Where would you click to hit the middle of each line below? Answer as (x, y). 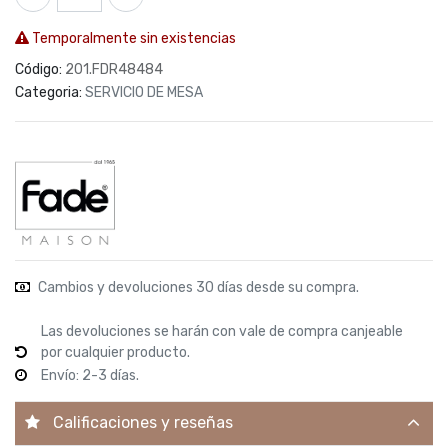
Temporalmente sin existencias (132, 38)
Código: (38, 69)
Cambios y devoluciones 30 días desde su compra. (197, 287)
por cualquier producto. (117, 352)
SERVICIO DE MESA (144, 92)
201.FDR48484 (114, 69)
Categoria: (48, 92)
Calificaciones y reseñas (143, 423)
